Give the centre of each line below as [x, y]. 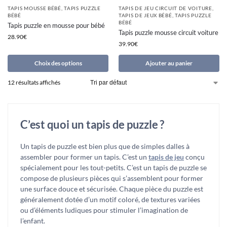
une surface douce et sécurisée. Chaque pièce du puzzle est [112, 189]
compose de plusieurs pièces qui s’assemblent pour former [112, 178]
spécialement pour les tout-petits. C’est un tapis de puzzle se [113, 168]
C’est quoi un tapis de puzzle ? [92, 125]
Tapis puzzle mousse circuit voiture [168, 33]
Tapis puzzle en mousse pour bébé [56, 26]
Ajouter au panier [169, 63]
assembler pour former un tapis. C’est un [84, 157]
